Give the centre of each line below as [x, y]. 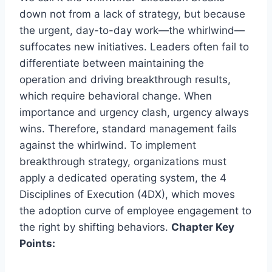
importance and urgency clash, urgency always [134, 112]
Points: [37, 243]
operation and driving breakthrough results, [125, 79]
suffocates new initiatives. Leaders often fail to [134, 46]
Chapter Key [203, 227]
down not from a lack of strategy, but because [132, 14]
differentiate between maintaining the [112, 63]
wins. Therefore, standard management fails [128, 128]
